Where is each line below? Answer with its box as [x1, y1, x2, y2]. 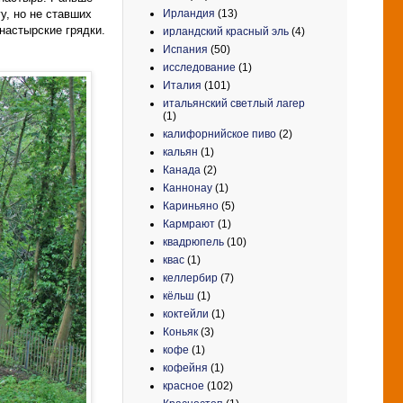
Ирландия [163, 6, 215, 20]
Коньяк [163, 325, 198, 338]
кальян [163, 145, 198, 158]
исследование [163, 60, 236, 74]
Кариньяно [163, 199, 219, 212]
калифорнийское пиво [163, 127, 276, 140]
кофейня [163, 361, 208, 374]
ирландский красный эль [163, 24, 289, 38]
